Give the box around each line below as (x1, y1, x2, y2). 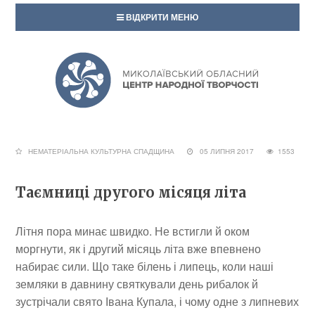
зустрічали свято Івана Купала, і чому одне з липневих (15, 293, 300, 309)
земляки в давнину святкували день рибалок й (15, 276, 259, 292)
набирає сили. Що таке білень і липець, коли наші (15, 258, 274, 274)
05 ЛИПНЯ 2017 (193, 146, 267, 156)
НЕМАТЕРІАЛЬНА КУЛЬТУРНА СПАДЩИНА (28, 146, 175, 156)
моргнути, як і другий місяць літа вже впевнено (15, 240, 262, 257)
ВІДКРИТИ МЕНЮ (124, 11, 198, 23)
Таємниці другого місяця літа (15, 184, 247, 201)
